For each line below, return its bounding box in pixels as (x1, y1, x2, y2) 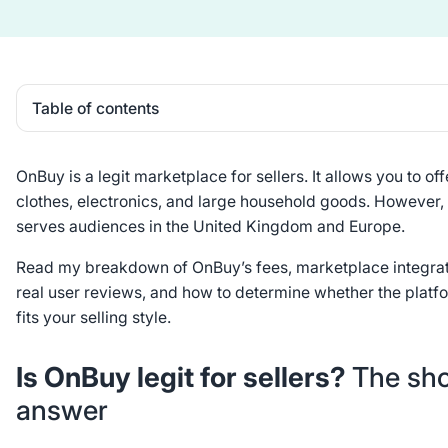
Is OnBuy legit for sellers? (15, 360, 352, 395)
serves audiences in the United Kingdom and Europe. (15, 216, 409, 236)
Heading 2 (30, 141, 96, 158)
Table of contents (32, 98, 160, 118)
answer (15, 393, 108, 428)
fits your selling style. (15, 307, 171, 327)
